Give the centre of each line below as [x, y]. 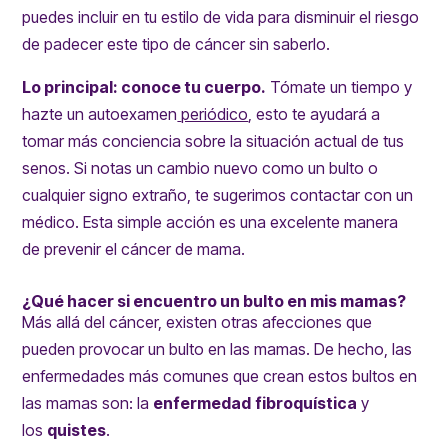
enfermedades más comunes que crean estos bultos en [220, 376]
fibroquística [306, 403]
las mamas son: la [86, 403]
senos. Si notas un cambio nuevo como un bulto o [200, 168]
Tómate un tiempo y [341, 87]
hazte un [53, 114]
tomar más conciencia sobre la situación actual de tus [213, 141]
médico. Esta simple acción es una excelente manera [210, 222]
